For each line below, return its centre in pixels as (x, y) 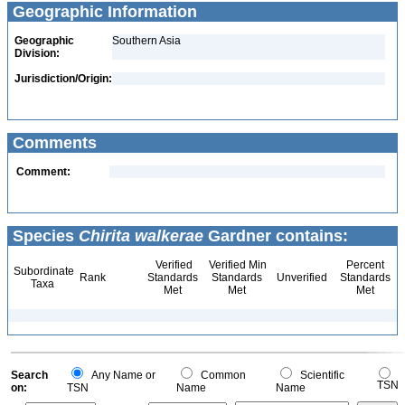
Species (43, 236)
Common (221, 375)
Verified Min (236, 265)
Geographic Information (103, 12)
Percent (365, 265)
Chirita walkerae (141, 236)
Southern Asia (146, 41)
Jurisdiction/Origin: (63, 79)
